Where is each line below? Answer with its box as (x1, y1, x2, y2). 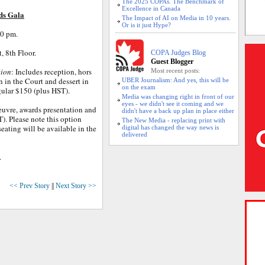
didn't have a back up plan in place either (122, 107, 234, 114)
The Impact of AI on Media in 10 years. (122, 14, 231, 21)
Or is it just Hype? (122, 21, 171, 28)
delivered (122, 131, 147, 138)
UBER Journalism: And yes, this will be (122, 76, 229, 83)
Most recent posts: (151, 67, 200, 74)
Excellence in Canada (122, 5, 180, 12)
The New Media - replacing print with (122, 117, 225, 124)
